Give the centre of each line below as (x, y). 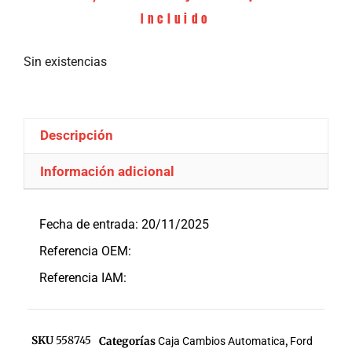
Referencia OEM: (85, 251)
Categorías (127, 342)
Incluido (176, 18)
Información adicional (108, 171)
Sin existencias (65, 61)
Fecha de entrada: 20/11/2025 (124, 225)
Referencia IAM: (83, 278)
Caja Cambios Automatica (222, 341)
